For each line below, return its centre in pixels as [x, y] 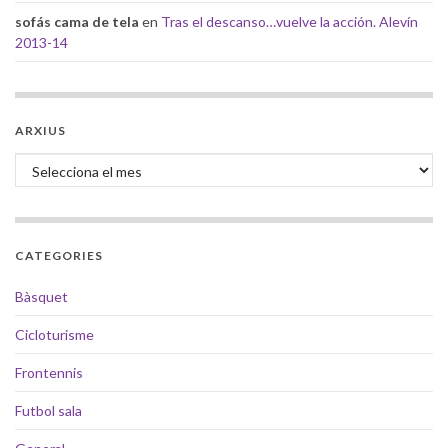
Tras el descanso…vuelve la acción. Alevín [289, 22]
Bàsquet [41, 297]
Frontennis [49, 373]
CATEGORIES [59, 256]
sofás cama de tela [77, 22]
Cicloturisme [54, 335]
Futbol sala [48, 411]
